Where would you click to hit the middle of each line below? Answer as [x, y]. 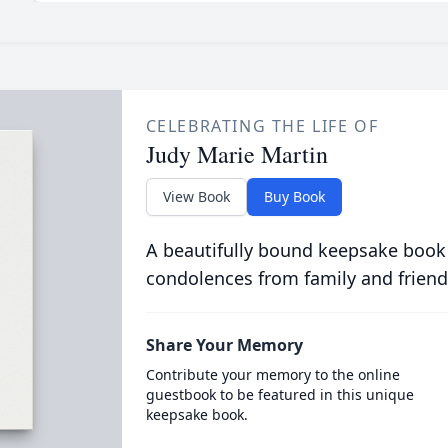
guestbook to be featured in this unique [279, 394]
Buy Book [294, 196]
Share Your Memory [224, 345]
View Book [196, 196]
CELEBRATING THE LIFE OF [262, 126]
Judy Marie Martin [236, 154]
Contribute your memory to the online [272, 374]
